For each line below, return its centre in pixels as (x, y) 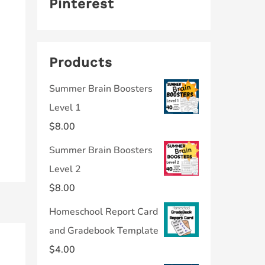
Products (81, 62)
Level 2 (65, 169)
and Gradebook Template (104, 231)
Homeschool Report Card (104, 212)
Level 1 (65, 108)
